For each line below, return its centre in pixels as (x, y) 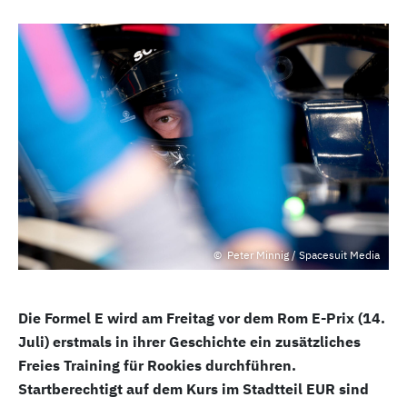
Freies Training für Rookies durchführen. (157, 366)
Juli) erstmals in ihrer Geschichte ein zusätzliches (189, 342)
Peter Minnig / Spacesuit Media (302, 255)
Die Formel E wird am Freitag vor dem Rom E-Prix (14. (202, 318)
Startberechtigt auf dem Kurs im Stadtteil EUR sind (194, 389)
